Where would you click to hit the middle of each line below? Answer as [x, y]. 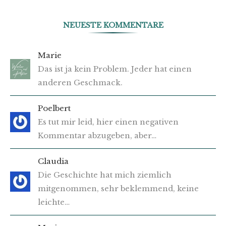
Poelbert [54, 108]
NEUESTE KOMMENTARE [113, 25]
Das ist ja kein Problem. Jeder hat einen [115, 69]
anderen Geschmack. [80, 83]
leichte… [54, 202]
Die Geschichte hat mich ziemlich [105, 175]
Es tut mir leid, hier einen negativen [108, 122]
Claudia [53, 161]
